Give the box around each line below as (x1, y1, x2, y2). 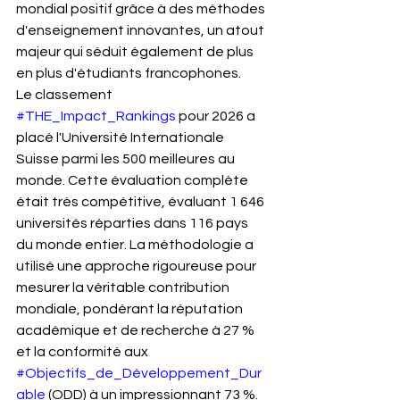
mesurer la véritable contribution (16, 280, 232, 295)
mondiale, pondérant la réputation (16, 302, 246, 316)
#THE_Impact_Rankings (16, 109, 176, 123)
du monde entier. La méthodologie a (16, 237, 256, 252)
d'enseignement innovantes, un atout (16, 23, 267, 37)
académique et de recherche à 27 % (16, 323, 257, 337)
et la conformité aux (16, 345, 151, 359)
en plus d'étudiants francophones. (16, 66, 241, 80)
